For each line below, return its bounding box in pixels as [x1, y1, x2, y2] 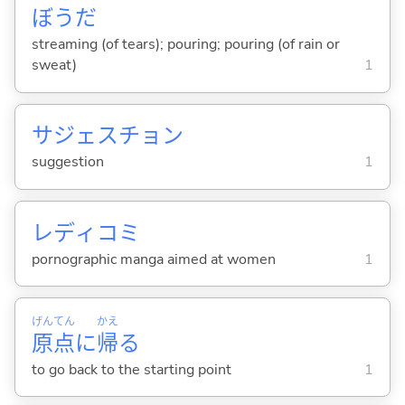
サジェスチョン [31, 121, 184, 151]
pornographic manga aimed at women [31, 249, 276, 269]
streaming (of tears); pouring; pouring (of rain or [31, 34, 340, 55]
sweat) [31, 55, 77, 76]
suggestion [31, 152, 104, 173]
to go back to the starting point [31, 359, 231, 380]
